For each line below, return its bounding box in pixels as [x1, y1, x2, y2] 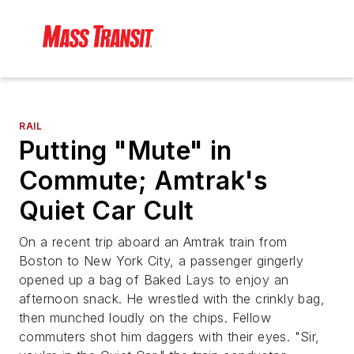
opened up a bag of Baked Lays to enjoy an [19, 272, 289, 288]
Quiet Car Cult [19, 195, 194, 227]
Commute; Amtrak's [19, 165, 268, 197]
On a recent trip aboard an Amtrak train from [19, 234, 288, 250]
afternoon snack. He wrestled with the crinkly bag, [19, 291, 325, 307]
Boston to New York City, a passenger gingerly [19, 253, 303, 269]
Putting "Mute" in [19, 135, 232, 167]
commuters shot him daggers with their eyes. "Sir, [19, 329, 320, 345]
